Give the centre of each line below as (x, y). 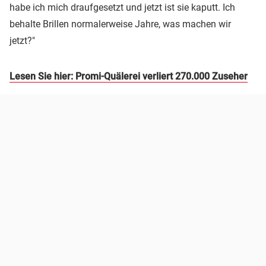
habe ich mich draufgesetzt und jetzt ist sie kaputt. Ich (122, 7)
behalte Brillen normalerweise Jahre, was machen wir (120, 24)
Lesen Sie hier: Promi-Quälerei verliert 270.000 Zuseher (129, 76)
